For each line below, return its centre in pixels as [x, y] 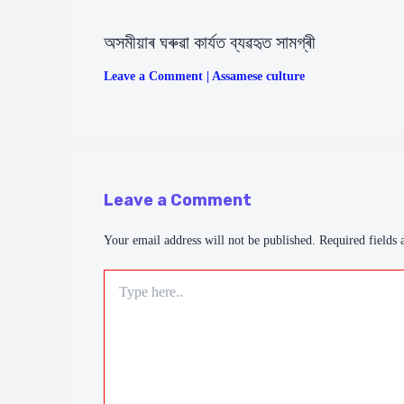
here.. [117, 295]
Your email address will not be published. [210, 240]
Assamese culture [258, 76]
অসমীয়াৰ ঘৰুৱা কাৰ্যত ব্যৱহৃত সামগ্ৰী [210, 42]
